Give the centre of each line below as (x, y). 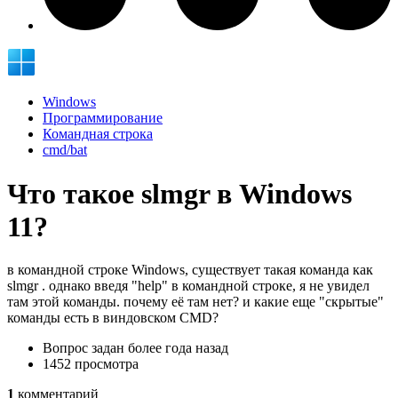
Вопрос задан (85, 347)
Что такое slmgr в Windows (179, 193)
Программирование (103, 118)
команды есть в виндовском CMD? (113, 317)
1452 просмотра (91, 363)
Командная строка (98, 134)
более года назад (178, 347)
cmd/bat (65, 150)
